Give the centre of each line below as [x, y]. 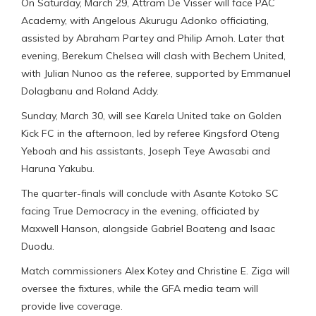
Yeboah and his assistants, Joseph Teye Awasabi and [146, 151]
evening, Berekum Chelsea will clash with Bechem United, [153, 56]
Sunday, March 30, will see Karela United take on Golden [151, 116]
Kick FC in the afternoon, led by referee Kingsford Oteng [150, 134]
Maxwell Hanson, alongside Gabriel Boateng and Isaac [148, 229]
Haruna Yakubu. [58, 169]
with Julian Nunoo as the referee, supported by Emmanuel [156, 74]
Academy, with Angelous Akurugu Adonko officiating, [145, 21]
